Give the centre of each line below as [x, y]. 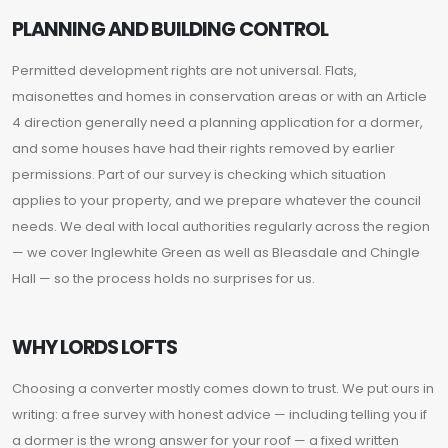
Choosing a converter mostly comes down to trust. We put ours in [223, 389]
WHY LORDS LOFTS [95, 348]
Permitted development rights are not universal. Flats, [184, 71]
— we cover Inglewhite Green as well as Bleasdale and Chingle [216, 253]
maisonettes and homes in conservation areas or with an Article [219, 97]
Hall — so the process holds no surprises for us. [163, 279]
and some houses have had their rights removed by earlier [203, 149]
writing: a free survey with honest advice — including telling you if [219, 415]
